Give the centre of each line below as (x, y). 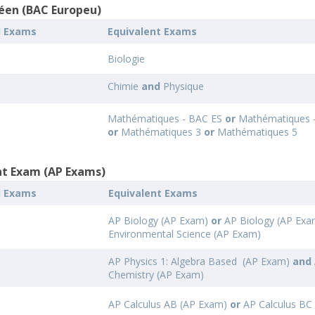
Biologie (127, 59)
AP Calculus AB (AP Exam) (169, 304)
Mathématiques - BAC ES (167, 118)
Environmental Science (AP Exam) (185, 234)
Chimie (125, 86)
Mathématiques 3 (161, 132)
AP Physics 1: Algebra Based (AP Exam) (201, 261)
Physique (184, 86)
